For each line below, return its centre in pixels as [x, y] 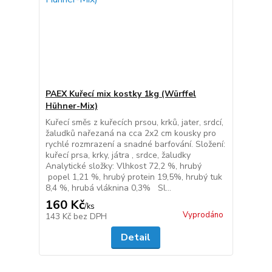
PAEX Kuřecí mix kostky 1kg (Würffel [121, 94]
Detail [136, 238]
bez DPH [90, 217]
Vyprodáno [203, 215]
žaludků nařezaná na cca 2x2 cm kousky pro [131, 134]
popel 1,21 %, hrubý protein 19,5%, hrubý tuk [134, 177]
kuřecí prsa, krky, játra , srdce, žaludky [119, 155]
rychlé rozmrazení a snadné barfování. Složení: [135, 144]
